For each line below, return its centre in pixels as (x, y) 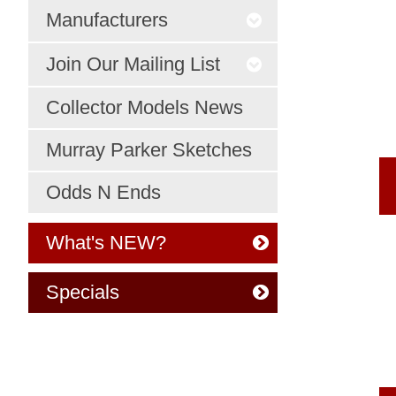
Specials (83, 292)
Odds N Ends (103, 192)
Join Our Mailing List (133, 64)
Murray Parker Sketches (149, 150)
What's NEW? (106, 243)
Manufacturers (107, 20)
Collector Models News (145, 107)
